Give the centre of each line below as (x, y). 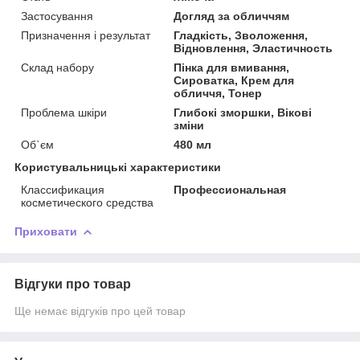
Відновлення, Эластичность (254, 48)
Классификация (63, 189)
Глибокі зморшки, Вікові (243, 112)
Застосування (57, 16)
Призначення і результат (86, 35)
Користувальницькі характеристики (118, 167)
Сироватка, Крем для (234, 80)
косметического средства (87, 202)
